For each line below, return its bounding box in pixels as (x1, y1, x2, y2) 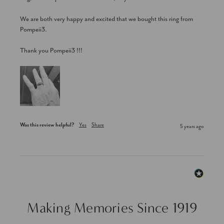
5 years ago (180, 123, 204, 129)
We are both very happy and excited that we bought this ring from (20, 15, 193, 23)
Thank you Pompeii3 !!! (20, 46, 82, 54)
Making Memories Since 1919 (27, 199, 197, 216)
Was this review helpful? (20, 121, 74, 128)
